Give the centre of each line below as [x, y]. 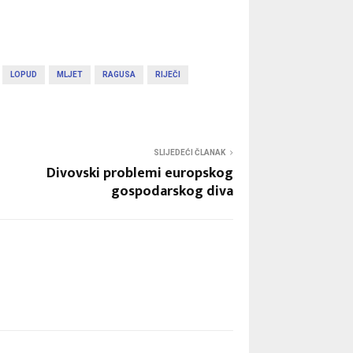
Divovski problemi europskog [140, 173]
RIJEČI [168, 74]
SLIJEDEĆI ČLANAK [190, 152]
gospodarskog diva [172, 191]
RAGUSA [119, 74]
